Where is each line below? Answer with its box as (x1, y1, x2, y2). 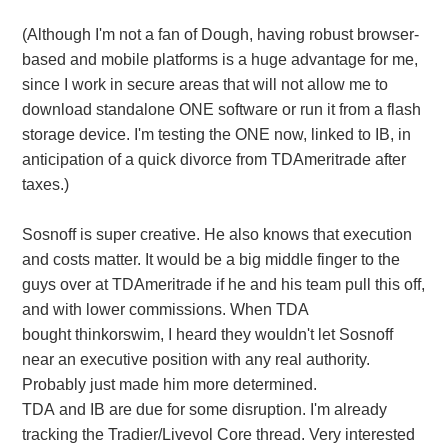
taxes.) (21, 176, 69, 194)
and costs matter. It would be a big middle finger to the (21, 251, 400, 269)
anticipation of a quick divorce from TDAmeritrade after (21, 151, 406, 169)
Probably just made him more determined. (21, 376, 317, 394)
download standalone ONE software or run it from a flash (21, 101, 421, 119)
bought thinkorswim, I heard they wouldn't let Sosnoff (21, 326, 393, 344)
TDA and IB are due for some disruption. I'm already (21, 401, 387, 419)
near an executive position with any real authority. (21, 351, 370, 369)
